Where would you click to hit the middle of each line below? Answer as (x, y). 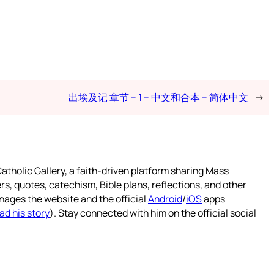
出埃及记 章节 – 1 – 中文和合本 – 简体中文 (158, 97)
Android (165, 198)
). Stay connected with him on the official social (153, 213)
